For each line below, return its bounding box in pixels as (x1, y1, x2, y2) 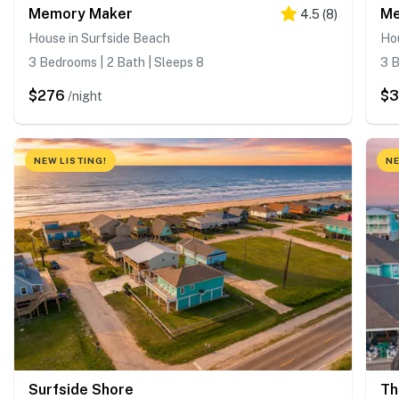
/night (68, 88, 102, 103)
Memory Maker (28, 4, 133, 22)
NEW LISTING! (34, 154, 107, 166)
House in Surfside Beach (28, 30, 170, 45)
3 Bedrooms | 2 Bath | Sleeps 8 (28, 54, 204, 69)
